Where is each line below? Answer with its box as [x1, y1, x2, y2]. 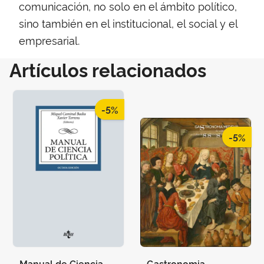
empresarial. [19, 32, 80, 47]
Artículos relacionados [9, 56, 206, 82]
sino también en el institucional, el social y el [19, 15, 237, 30]
